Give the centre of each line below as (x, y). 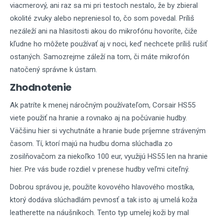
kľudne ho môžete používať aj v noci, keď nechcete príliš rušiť (109, 44)
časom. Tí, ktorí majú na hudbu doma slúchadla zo (91, 144)
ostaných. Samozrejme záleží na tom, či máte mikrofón (100, 57)
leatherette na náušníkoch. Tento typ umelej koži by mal (99, 213)
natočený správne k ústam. (54, 70)
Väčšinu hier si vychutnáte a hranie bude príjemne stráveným (108, 131)
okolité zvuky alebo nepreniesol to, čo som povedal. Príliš (102, 18)
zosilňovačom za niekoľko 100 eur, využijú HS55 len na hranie (109, 156)
